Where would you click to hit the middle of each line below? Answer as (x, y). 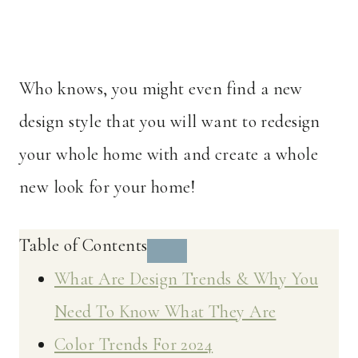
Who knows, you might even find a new (161, 89)
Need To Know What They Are (165, 312)
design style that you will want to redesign (170, 122)
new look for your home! (107, 187)
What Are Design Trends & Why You (187, 279)
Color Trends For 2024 (134, 345)
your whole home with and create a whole (169, 155)
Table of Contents (84, 246)
